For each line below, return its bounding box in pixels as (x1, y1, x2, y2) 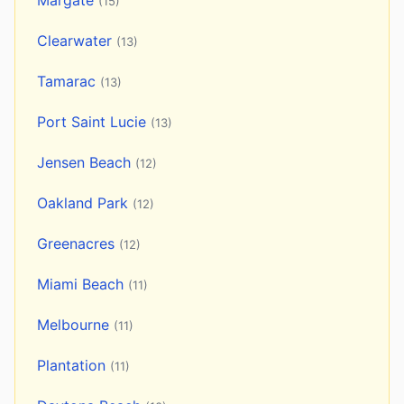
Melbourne (37, 316, 114, 335)
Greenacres (37, 234, 119, 253)
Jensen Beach (37, 153, 135, 172)
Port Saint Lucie (37, 113, 151, 132)
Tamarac (37, 72, 100, 91)
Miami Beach (37, 275, 128, 294)
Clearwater (37, 32, 116, 50)
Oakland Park (37, 194, 133, 213)
